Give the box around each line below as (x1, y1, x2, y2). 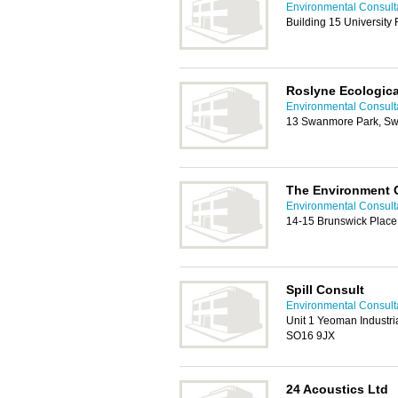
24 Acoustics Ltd (286, 382, 388, 396)
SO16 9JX (286, 330, 335, 342)
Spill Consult (286, 283, 364, 297)
